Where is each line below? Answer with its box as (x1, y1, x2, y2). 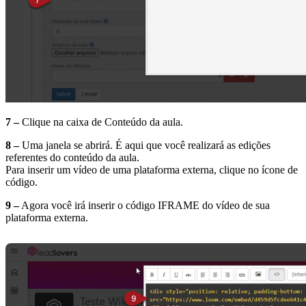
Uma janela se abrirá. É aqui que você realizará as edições (19, 139, 270, 152)
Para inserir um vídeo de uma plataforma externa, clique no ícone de (5, 164, 298, 176)
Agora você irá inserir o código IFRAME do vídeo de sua (19, 199, 270, 212)
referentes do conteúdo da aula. (5, 152, 139, 164)
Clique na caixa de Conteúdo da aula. (19, 116, 183, 128)
